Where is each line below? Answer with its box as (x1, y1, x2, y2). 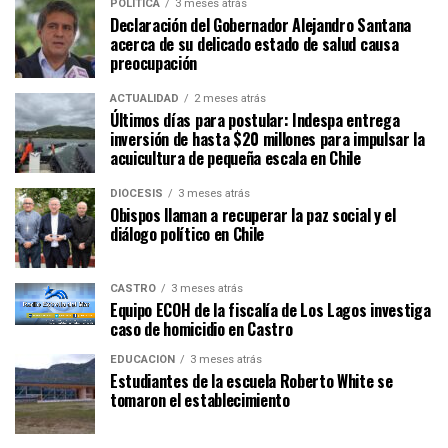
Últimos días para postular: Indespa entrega (110, 108, 400, 133)
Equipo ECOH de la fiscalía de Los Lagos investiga (110, 298, 431, 323)
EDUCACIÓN (110, 353, 175, 367)
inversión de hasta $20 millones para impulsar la (110, 127, 425, 152)
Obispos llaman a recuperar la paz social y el (110, 203, 396, 228)
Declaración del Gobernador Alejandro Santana (110, 13, 411, 38)
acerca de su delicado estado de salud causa (110, 32, 399, 57)
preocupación (110, 51, 198, 76)
